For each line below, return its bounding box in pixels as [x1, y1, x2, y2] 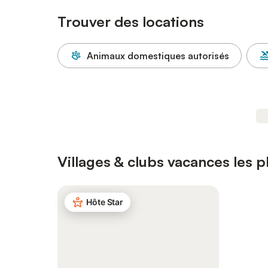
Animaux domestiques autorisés [87, 50, 229, 62]
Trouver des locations [57, 13, 204, 31]
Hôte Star [86, 197, 124, 207]
